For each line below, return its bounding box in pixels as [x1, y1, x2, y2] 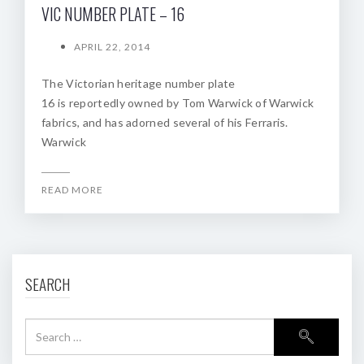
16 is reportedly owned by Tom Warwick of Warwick [41, 95, 314, 110]
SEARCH [25, 272, 70, 296]
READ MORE [41, 183, 103, 196]
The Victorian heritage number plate [41, 76, 236, 90]
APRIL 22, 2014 [74, 40, 150, 53]
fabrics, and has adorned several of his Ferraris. [41, 115, 288, 129]
